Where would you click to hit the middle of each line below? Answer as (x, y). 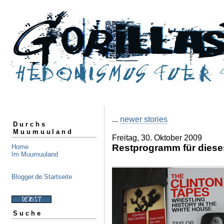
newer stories (144, 119)
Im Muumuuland (35, 154)
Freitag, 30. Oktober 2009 (157, 137)
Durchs (30, 124)
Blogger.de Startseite (42, 176)
